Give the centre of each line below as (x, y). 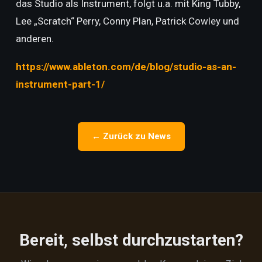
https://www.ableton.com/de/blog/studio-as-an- (126, 67)
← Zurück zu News (131, 136)
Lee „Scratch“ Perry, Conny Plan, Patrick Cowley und (127, 21)
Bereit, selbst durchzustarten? (131, 240)
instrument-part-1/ (60, 84)
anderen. (35, 39)
